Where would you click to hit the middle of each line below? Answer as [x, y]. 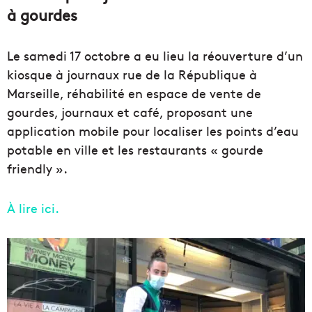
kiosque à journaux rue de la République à [132, 74]
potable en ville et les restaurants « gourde [135, 149]
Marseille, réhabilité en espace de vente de [134, 93]
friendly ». [37, 168]
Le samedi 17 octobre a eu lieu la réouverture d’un [155, 55]
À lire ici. [33, 208]
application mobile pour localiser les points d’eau [153, 130]
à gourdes [42, 14]
